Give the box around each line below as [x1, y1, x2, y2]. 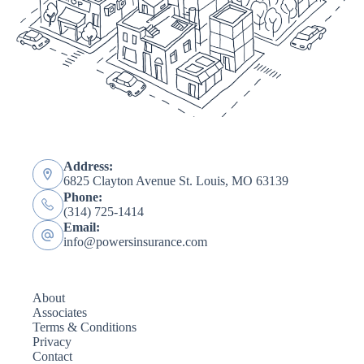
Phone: [63, 189, 102, 204]
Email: [63, 220, 100, 235]
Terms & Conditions [32, 320, 136, 334]
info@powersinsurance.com [63, 235, 207, 249]
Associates [32, 305, 87, 319]
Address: [63, 159, 113, 174]
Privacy [32, 335, 71, 349]
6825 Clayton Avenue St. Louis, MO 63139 [63, 174, 288, 188]
